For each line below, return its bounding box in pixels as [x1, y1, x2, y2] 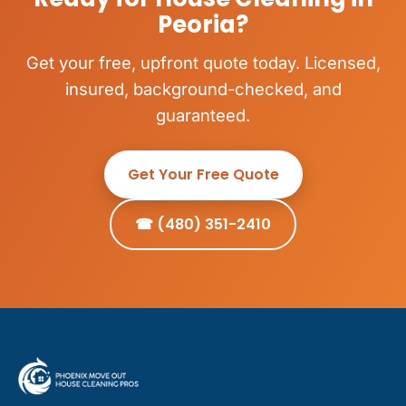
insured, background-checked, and [64, 79, 342, 100]
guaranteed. [156, 105, 250, 126]
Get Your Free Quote [127, 164, 279, 186]
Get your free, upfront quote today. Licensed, [25, 53, 381, 73]
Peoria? [158, 8, 248, 42]
